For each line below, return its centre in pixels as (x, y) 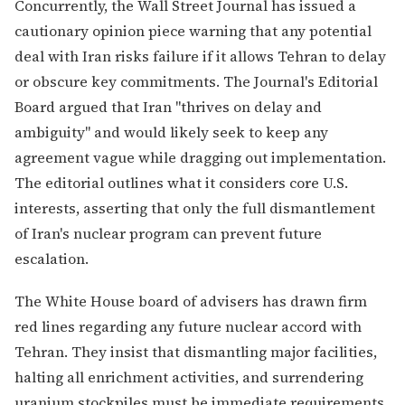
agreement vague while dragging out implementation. (200, 158)
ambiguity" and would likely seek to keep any (171, 132)
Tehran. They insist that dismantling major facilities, (196, 352)
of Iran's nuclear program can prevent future (168, 234)
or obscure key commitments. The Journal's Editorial (196, 82)
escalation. (52, 259)
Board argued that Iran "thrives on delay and (168, 107)
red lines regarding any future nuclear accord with (188, 327)
